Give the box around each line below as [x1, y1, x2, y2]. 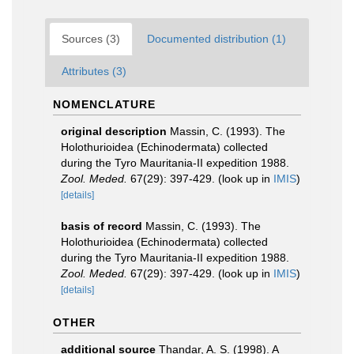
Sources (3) [62, 32, 120, 45]
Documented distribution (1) [147, 32, 286, 45]
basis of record [61, 220, 142, 232]
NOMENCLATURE [53, 98, 156, 111]
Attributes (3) [62, 65, 126, 77]
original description [61, 125, 167, 137]
